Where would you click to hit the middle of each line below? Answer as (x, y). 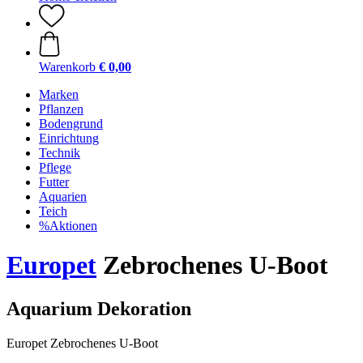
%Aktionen (68, 226)
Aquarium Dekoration (99, 308)
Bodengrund (71, 124)
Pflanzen (61, 109)
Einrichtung (69, 138)
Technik (60, 153)
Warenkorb (67, 67)
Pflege (55, 167)
